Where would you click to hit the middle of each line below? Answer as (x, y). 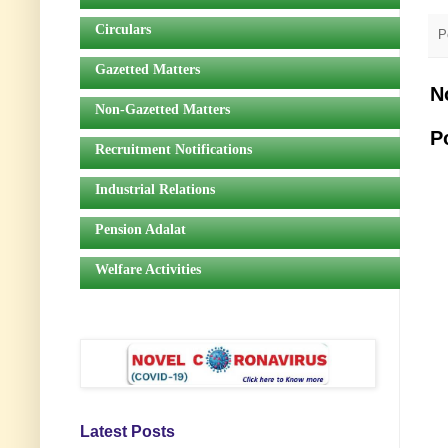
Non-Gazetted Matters (162, 109)
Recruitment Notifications (173, 149)
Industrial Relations (155, 189)
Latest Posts (127, 432)
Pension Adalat (140, 229)
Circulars (123, 29)
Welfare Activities (148, 269)
